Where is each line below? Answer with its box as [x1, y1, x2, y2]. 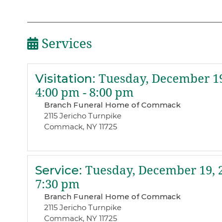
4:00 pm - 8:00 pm [35, 86, 134, 100]
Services [38, 36, 92, 51]
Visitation [35, 71, 92, 86]
